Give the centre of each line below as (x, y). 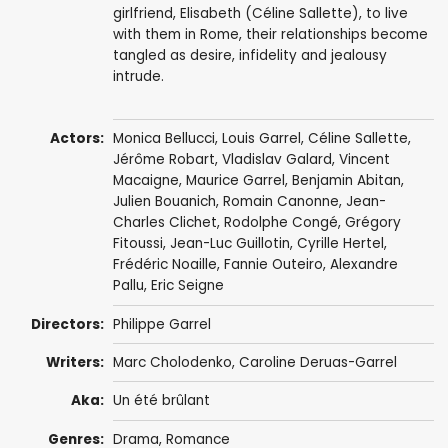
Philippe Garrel (161, 324)
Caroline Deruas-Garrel (317, 363)
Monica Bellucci (163, 139)
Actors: (77, 139)
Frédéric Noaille (164, 265)
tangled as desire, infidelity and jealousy (249, 56)
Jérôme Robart (163, 160)
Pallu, (131, 286)
